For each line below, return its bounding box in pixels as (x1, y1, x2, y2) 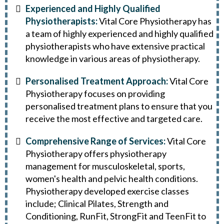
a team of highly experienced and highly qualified (25, 28, 213, 39)
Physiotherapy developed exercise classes (25, 185, 189, 197)
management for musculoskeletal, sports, (25, 160, 185, 172)
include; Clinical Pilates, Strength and (25, 198, 168, 209)
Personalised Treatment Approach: (25, 75, 169, 87)
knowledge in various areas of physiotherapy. (25, 53, 200, 64)
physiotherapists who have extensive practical (25, 40, 205, 52)
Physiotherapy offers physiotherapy (25, 148, 166, 159)
